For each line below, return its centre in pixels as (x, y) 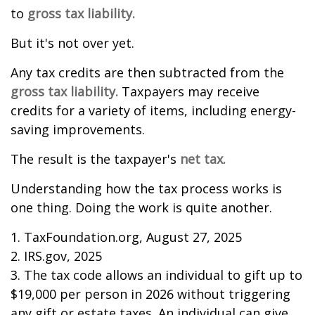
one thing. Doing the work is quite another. (141, 208)
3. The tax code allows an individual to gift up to (156, 275)
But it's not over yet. (72, 43)
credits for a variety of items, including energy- (153, 111)
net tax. (203, 159)
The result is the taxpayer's (95, 159)
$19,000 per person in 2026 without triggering (150, 294)
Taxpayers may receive (189, 92)
